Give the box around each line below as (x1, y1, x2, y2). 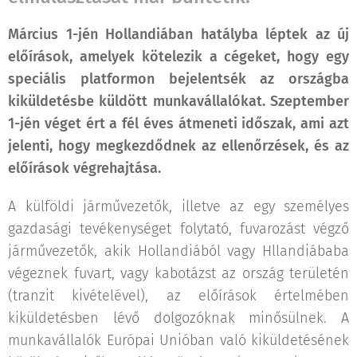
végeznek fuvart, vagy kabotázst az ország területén (8, 264, 349, 282)
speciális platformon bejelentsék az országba (8, 69, 349, 88)
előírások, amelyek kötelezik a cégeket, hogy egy (8, 47, 349, 65)
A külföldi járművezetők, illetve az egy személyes (8, 197, 349, 215)
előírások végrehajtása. (8, 159, 161, 177)
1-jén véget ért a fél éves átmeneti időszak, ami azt (8, 114, 349, 132)
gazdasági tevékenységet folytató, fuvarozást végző (8, 219, 349, 237)
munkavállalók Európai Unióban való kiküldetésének (8, 331, 349, 349)
